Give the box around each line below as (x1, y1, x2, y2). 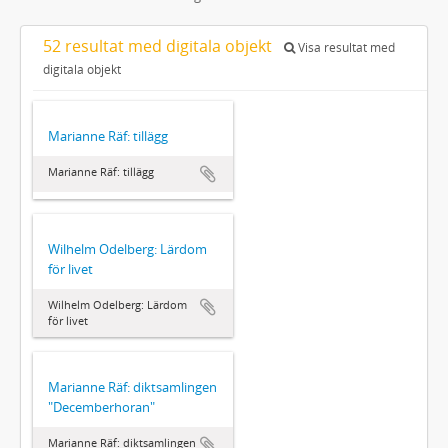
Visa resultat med (295, 38, 395, 56)
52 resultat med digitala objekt (43, 34, 276, 57)
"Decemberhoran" (48, 397, 155, 416)
